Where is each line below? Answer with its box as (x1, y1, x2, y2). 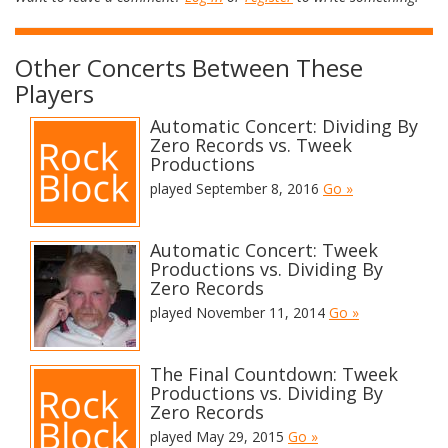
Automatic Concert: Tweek (150, 238, 378, 262)
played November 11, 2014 (150, 303, 329, 322)
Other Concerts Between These (15, 51, 363, 84)
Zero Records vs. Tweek (150, 133, 352, 157)
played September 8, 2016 (150, 179, 323, 198)
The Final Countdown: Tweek (150, 362, 398, 386)
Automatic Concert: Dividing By (150, 114, 418, 138)
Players (15, 77, 94, 110)
